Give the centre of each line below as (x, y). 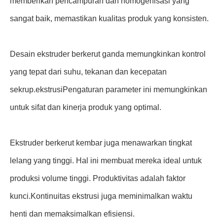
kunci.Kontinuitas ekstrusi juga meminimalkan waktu (101, 196)
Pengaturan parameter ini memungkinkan (135, 90)
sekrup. (23, 90)
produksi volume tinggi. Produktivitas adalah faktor (98, 178)
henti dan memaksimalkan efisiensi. (72, 214)
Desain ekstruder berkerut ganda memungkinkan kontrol (108, 54)
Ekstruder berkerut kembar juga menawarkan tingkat (101, 143)
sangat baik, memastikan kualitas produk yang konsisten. (109, 18)
